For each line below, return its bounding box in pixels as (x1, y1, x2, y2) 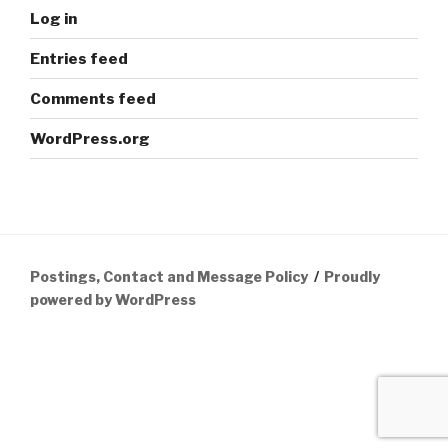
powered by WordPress (30, 291, 196, 309)
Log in (30, 9, 77, 28)
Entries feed (30, 49, 128, 68)
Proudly (324, 268, 381, 286)
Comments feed (30, 89, 156, 108)
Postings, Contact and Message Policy (30, 268, 308, 286)
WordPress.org (30, 129, 150, 148)
